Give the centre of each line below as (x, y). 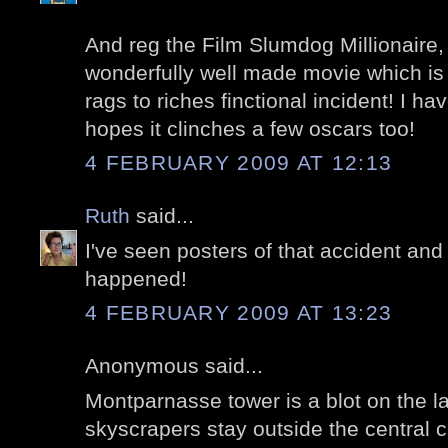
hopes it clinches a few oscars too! (250, 128)
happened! (136, 278)
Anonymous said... (174, 366)
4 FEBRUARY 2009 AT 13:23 (239, 313)
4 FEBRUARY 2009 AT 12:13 (239, 163)
